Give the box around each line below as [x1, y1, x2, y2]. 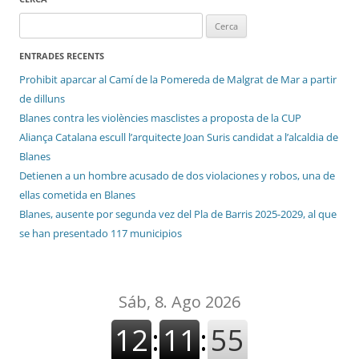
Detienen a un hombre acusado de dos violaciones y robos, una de [19, 168, 335, 184]
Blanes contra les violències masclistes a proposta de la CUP [19, 111, 301, 126]
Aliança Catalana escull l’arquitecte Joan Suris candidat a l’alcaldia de [19, 130, 338, 145]
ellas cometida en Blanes [19, 188, 135, 203]
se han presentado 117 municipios [19, 226, 182, 241]
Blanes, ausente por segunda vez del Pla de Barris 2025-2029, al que [19, 207, 337, 222]
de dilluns [19, 91, 65, 107]
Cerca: [18, 14, 47, 30]
